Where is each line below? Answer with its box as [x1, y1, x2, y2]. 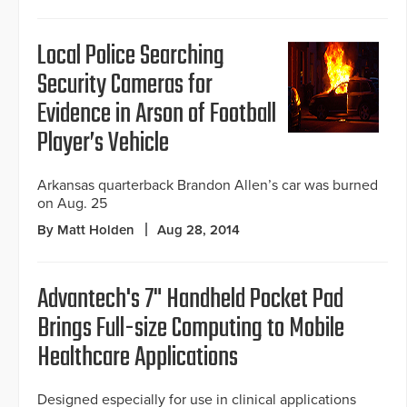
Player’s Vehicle [37, 123, 169, 165]
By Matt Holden [37, 222, 134, 239]
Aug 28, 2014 [157, 222, 240, 239]
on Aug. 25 [37, 194, 107, 213]
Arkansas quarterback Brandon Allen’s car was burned [37, 176, 378, 195]
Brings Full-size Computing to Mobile [37, 308, 344, 351]
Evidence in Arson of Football [37, 94, 276, 136]
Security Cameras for [37, 65, 213, 107]
